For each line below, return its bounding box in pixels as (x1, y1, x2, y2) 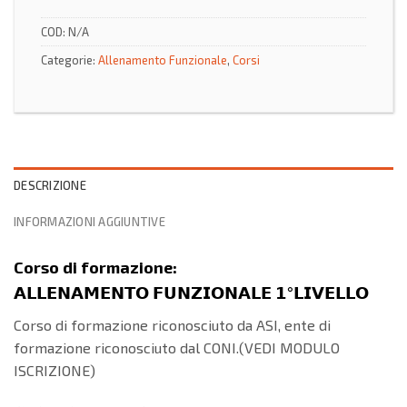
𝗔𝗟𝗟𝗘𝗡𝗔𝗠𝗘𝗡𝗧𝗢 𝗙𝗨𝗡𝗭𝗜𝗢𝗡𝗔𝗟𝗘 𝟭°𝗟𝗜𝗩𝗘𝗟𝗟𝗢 (14, 282, 369, 303)
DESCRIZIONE (14, 177, 86, 193)
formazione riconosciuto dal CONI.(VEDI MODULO (14, 338, 340, 356)
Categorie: (41, 52, 98, 67)
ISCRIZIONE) (14, 361, 95, 379)
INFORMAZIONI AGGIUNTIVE (14, 213, 165, 229)
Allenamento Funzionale (98, 52, 227, 67)
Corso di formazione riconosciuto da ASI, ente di (14, 315, 331, 333)
